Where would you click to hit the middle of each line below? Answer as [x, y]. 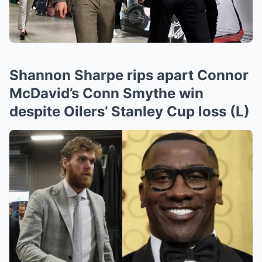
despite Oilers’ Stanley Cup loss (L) [130, 111]
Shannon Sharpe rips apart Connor [129, 75]
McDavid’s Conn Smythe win [106, 93]
